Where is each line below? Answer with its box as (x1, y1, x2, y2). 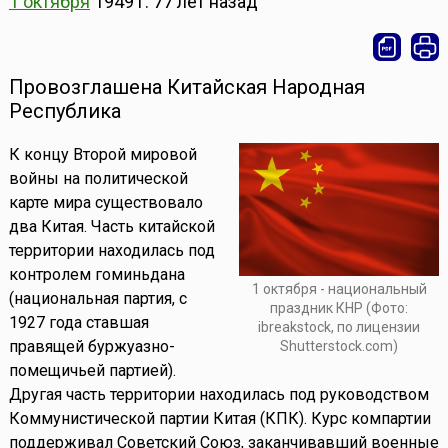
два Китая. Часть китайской (8, 217, 215, 237)
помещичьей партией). (8, 361, 176, 381)
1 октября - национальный (251, 281, 427, 298)
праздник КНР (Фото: (270, 300, 409, 317)
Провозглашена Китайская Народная (8, 75, 365, 100)
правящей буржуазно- (8, 337, 175, 357)
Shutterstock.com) (280, 338, 399, 355)
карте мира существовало (8, 193, 203, 213)
